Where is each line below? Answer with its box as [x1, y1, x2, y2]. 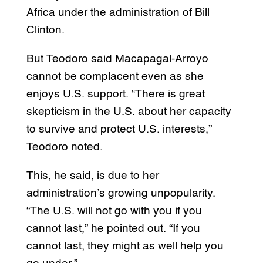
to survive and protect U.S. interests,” [26, 123, 212, 135]
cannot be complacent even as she [26, 70, 204, 82]
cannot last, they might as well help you [26, 240, 224, 252]
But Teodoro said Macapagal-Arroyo [26, 53, 208, 65]
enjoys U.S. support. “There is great [26, 88, 205, 100]
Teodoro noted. [26, 141, 103, 153]
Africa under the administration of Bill [26, 6, 210, 18]
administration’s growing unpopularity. [26, 187, 215, 199]
